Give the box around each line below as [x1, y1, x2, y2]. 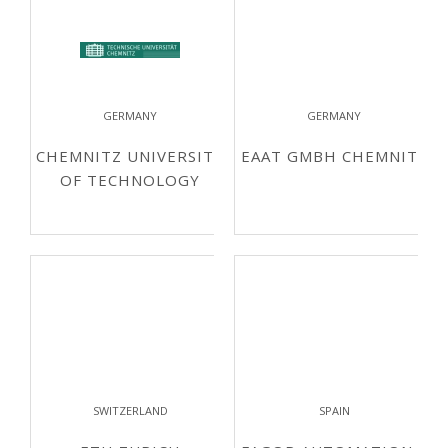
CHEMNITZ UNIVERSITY [36, 146, 224, 166]
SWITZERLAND [92, 403, 168, 418]
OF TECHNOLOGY [60, 170, 200, 190]
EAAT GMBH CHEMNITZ [240, 146, 428, 166]
